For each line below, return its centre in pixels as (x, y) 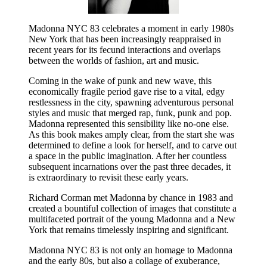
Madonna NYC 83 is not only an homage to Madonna (131, 250)
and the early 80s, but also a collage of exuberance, (124, 260)
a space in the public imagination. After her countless (128, 156)
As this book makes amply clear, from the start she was (131, 134)
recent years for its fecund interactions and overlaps (125, 49)
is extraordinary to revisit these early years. (108, 177)
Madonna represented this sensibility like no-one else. (129, 123)
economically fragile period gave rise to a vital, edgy (127, 91)
